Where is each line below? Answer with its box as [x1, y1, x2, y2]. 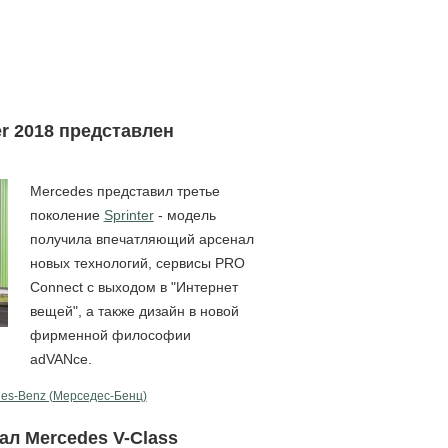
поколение [29, 206, 104, 223]
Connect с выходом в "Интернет [29, 278, 238, 295]
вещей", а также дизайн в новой [29, 302, 239, 319]
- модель [153, 206, 216, 223]
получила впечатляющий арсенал [29, 230, 254, 247]
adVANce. [29, 350, 92, 367]
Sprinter [103, 206, 154, 223]
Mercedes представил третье [29, 182, 220, 199]
